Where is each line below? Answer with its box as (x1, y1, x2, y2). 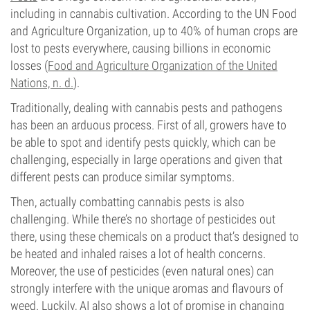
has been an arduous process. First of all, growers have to (10, 118, 286, 132)
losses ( (10, 58, 48, 73)
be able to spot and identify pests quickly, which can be (10, 135, 275, 149)
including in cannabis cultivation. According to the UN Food (10, 6, 297, 21)
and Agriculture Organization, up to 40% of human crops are (10, 24, 298, 38)
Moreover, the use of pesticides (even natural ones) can (10, 264, 274, 278)
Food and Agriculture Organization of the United (48, 58, 277, 73)
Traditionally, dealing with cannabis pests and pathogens (10, 100, 282, 115)
